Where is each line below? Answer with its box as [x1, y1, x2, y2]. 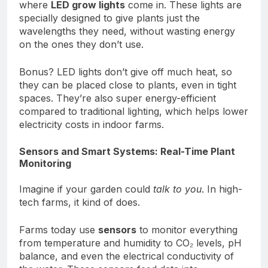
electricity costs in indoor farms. [19, 118, 164, 131]
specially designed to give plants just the [19, 12, 200, 25]
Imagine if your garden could [19, 182, 153, 195]
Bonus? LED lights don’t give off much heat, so [19, 66, 232, 78]
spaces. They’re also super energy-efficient [19, 92, 216, 105]
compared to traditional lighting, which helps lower [19, 105, 248, 118]
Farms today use [19, 223, 98, 236]
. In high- [202, 182, 242, 195]
